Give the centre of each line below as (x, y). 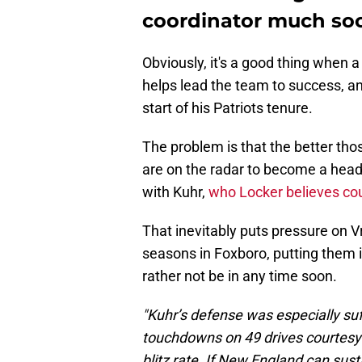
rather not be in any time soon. (240, 276)
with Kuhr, (174, 192)
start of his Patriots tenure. (227, 108)
